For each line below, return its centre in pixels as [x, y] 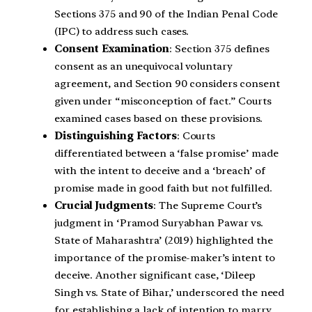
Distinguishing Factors [116, 135]
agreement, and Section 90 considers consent [167, 83]
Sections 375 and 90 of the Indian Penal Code [166, 14]
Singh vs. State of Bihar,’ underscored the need [170, 292]
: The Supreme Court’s [208, 205]
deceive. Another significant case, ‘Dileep [155, 275]
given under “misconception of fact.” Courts [163, 101]
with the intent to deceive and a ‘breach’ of [160, 170]
